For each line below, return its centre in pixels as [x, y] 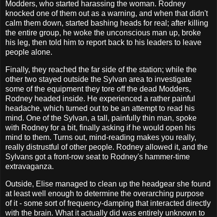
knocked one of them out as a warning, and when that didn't [107, 14]
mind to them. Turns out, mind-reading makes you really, [101, 137]
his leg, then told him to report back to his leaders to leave [103, 43]
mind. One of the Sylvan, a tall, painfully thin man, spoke [101, 118]
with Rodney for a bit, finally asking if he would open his [100, 127]
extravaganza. [30, 166]
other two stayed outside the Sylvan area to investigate [99, 79]
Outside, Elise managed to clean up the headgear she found [108, 184]
